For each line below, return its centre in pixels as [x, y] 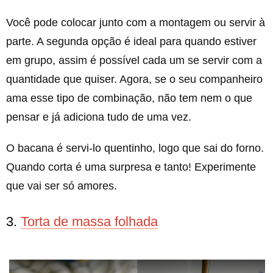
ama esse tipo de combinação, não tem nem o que [129, 98]
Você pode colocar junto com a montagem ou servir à [136, 22]
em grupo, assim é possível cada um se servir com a [134, 60]
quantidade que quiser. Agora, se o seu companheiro [134, 79]
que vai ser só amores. [62, 186]
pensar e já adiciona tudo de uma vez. [99, 117]
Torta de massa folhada [89, 221]
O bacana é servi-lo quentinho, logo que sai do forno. [135, 148]
